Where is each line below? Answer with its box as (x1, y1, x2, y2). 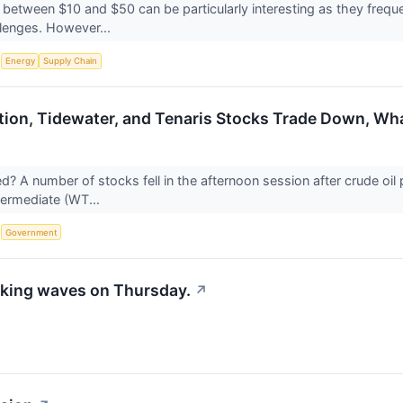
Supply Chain (43, 56, 98, 67)
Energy (4, 56, 35, 67)
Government (4, 227, 58, 237)
